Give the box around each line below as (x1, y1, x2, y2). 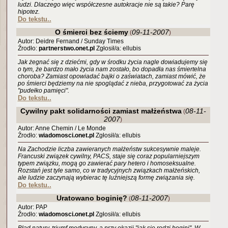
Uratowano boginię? (56, 194, 127, 202)
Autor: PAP (17, 204, 47, 211)
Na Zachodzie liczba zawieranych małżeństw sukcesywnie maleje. (17, 146, 201, 153)
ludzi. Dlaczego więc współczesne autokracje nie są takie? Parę (17, 1, 194, 8)
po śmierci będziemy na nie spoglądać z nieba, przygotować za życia (17, 80, 208, 87)
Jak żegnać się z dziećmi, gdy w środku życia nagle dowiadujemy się (17, 59, 208, 66)
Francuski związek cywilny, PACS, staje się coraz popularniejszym (17, 153, 199, 160)
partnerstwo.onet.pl (38, 45, 95, 52)
